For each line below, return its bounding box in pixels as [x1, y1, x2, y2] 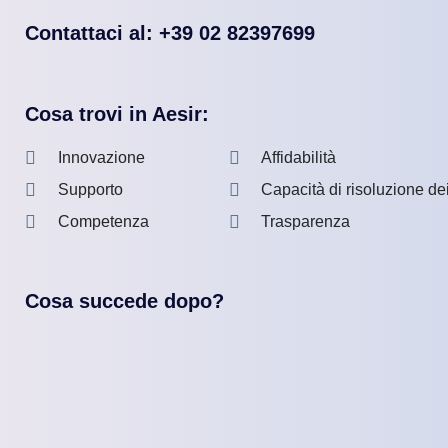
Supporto [57, 180, 123, 198]
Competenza [57, 212, 149, 230]
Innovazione [57, 148, 145, 166]
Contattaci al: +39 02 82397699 [25, 21, 315, 44]
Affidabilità [261, 148, 336, 166]
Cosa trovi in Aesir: [25, 102, 209, 125]
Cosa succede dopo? [25, 289, 224, 312]
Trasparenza [261, 212, 350, 230]
